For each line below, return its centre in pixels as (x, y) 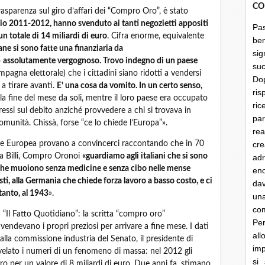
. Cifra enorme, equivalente (156, 36)
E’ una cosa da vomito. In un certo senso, (130, 86)
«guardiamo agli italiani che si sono (145, 156)
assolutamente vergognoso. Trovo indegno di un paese (100, 61)
